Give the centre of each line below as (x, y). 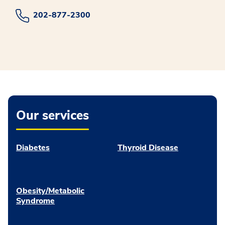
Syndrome (35, 201)
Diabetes (33, 147)
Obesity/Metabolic (50, 191)
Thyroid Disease (148, 147)
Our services (52, 115)
